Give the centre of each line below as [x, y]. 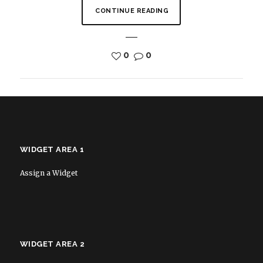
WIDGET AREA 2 [52, 244]
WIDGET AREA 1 [52, 149]
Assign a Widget [48, 173]
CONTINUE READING [132, 11]
